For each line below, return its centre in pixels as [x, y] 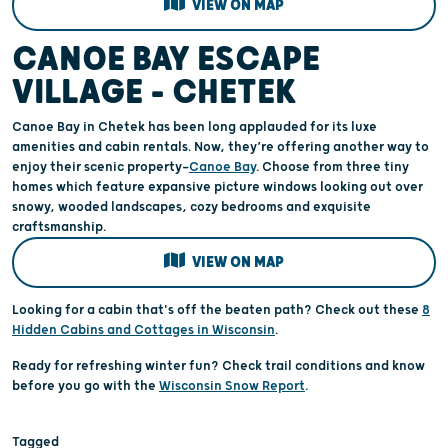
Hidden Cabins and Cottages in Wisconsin [143, 329]
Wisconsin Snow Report [232, 385]
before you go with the [85, 385]
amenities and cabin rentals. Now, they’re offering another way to [220, 147]
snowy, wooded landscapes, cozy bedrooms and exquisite [191, 207]
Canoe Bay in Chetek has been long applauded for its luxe [194, 127]
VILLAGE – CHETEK [154, 93]
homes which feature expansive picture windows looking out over [217, 187]
